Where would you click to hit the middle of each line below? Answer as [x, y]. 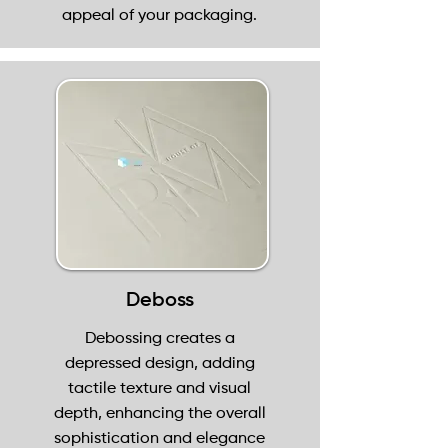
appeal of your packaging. [159, 16]
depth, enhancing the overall [159, 414]
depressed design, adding [159, 364]
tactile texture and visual [159, 389]
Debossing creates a [159, 339]
